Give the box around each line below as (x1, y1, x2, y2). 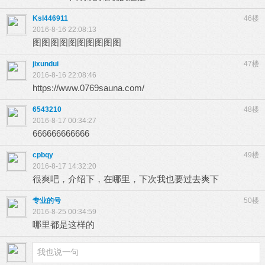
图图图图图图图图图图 (33, 37, 121, 47)
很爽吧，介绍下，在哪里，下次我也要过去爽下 (33, 174, 219, 184)
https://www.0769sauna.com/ (33, 83, 144, 93)
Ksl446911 (33, 14, 68, 22)
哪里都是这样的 (33, 219, 95, 230)
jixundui (33, 60, 59, 68)
